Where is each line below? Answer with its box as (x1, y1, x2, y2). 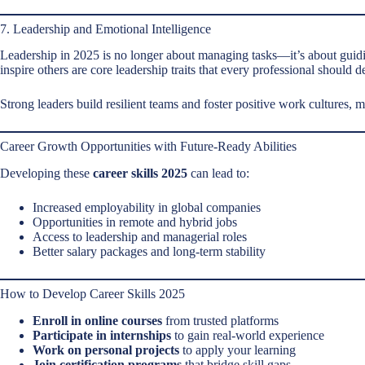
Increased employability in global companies (33, 200, 261, 215)
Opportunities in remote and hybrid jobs (33, 215, 237, 230)
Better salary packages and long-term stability (33, 244, 266, 259)
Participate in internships (33, 328, 171, 342)
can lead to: (187, 166, 249, 181)
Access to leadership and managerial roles (33, 230, 247, 244)
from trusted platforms (162, 313, 279, 328)
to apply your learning (179, 342, 296, 357)
